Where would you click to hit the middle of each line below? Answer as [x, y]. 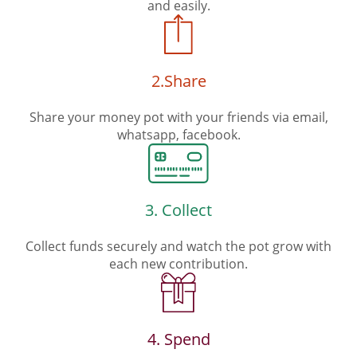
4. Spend [178, 339]
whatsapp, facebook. [178, 135]
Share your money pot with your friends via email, [178, 117]
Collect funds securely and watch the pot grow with [178, 246]
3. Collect [178, 210]
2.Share [178, 81]
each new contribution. [178, 264]
